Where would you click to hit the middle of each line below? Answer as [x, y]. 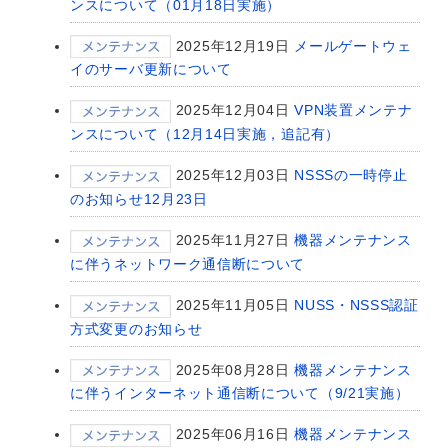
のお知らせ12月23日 [139, 199]
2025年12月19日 [232, 45]
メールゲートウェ [353, 45]
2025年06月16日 [232, 434]
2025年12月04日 [232, 110]
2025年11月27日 [232, 240]
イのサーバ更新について [151, 69]
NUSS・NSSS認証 [356, 304]
